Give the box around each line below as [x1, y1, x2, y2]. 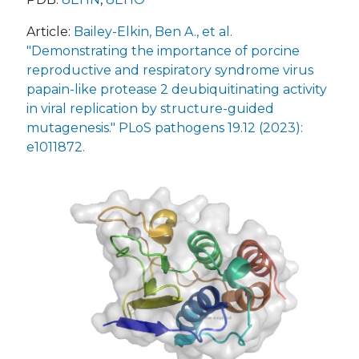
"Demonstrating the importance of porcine [26, 43, 300, 58]
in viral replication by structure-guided [26, 101, 274, 116]
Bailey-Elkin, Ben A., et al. [74, 24, 232, 39]
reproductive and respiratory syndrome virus [26, 63, 313, 78]
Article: [26, 24, 74, 39]
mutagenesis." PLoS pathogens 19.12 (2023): [26, 120, 303, 135]
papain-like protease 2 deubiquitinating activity [26, 82, 327, 97]
